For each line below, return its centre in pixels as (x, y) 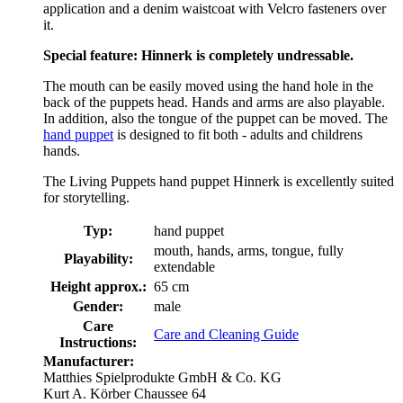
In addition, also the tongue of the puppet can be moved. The (215, 119)
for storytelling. (86, 198)
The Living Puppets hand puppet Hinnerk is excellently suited (219, 182)
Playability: (98, 259)
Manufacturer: (89, 362)
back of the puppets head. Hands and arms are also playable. (214, 103)
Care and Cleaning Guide (226, 335)
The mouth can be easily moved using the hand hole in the (208, 86)
